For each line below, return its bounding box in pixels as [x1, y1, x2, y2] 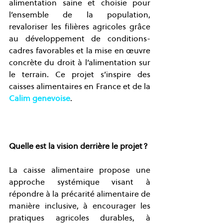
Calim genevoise [9, 92, 70, 104]
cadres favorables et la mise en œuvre [9, 44, 150, 56]
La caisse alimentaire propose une [9, 164, 150, 175]
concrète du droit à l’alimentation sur [9, 56, 150, 68]
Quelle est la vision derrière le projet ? [9, 140, 148, 151]
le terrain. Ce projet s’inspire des [9, 68, 150, 80]
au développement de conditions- [9, 32, 150, 44]
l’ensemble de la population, [9, 8, 150, 20]
